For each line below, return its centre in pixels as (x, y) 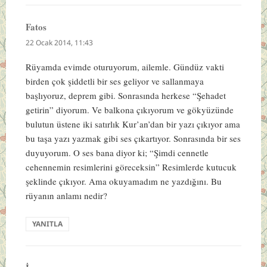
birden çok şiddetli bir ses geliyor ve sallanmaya (114, 81)
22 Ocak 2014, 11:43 (59, 42)
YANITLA (47, 223)
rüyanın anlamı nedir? (66, 195)
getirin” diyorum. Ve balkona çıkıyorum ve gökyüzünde (129, 109)
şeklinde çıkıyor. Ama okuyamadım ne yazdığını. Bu (123, 181)
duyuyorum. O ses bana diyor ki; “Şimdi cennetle (117, 152)
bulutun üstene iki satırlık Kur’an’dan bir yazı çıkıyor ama (133, 124)
